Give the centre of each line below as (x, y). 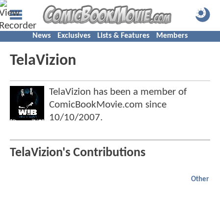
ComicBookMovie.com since (108, 105)
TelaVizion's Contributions (78, 153)
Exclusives (74, 36)
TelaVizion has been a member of (118, 92)
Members (172, 36)
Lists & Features (123, 36)
